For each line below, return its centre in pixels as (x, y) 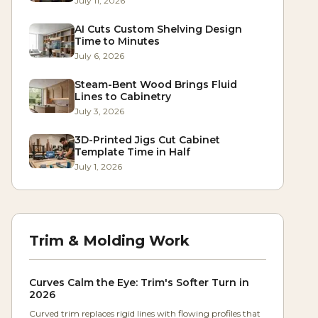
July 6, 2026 (99, 56)
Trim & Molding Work (109, 241)
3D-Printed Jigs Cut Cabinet (147, 140)
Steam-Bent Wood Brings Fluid (156, 85)
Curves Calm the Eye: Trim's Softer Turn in (139, 283)
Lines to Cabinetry (123, 97)
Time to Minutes (117, 42)
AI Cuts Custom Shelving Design (158, 29)
